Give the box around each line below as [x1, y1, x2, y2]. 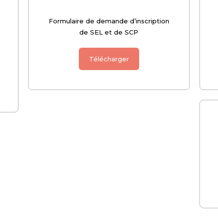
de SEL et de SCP [79, 28, 139, 36]
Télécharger [89, 54, 129, 63]
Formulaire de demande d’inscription [48, 17, 169, 25]
